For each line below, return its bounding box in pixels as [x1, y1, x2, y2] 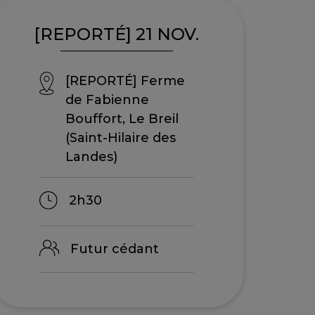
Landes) [65, 148, 118, 165]
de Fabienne [65, 91, 150, 108]
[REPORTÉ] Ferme [65, 72, 186, 89]
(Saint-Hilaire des [65, 129, 176, 146]
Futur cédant [70, 241, 159, 257]
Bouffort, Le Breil [65, 110, 179, 127]
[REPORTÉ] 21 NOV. [34, 23, 200, 44]
